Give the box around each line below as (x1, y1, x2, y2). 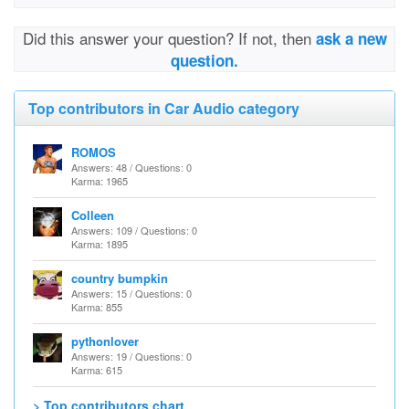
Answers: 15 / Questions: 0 (71, 286, 192, 300)
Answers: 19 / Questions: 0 (71, 349, 192, 363)
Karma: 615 (71, 362, 122, 377)
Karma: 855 (71, 299, 122, 314)
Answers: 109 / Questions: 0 (71, 223, 197, 237)
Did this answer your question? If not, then (22, 26, 316, 49)
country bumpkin (71, 269, 168, 287)
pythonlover (71, 332, 139, 350)
